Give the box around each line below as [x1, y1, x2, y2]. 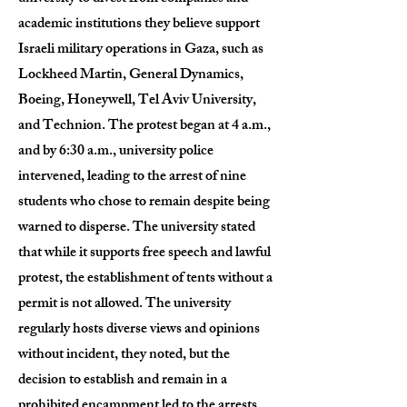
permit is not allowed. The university [18, 292, 231, 318]
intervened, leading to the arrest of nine [18, 164, 246, 191]
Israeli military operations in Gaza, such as [18, 37, 263, 64]
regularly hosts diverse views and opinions [18, 317, 260, 343]
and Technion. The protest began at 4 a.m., [18, 114, 271, 140]
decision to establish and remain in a [18, 368, 227, 394]
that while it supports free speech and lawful [18, 241, 271, 267]
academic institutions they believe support [18, 12, 260, 38]
